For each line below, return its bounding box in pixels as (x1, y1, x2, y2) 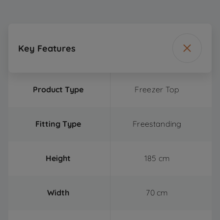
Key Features (18, 42, 76, 54)
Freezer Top (135, 84, 180, 94)
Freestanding (133, 119, 182, 129)
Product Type (32, 84, 83, 94)
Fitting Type (35, 119, 81, 129)
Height (45, 153, 71, 163)
